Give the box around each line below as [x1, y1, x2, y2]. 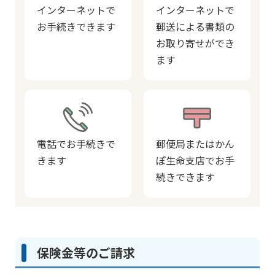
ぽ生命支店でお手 [156, 153, 234, 168]
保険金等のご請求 [37, 244, 135, 261]
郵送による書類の [156, 19, 234, 34]
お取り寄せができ [156, 36, 234, 50]
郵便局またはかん [156, 136, 234, 151]
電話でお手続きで [37, 136, 115, 151]
